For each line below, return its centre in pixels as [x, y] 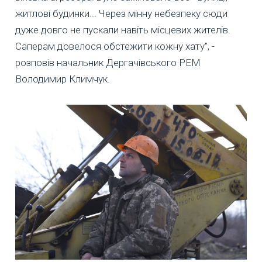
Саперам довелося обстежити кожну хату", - [115, 46]
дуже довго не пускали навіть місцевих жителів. [123, 30]
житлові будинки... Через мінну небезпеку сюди [121, 14]
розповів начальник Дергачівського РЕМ [108, 63]
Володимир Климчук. [63, 79]
